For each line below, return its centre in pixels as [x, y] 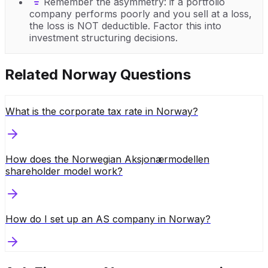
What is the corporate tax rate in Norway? [102, 111]
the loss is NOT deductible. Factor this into [125, 25]
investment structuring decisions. [103, 37]
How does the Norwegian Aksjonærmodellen [107, 159]
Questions [154, 74]
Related [33, 74]
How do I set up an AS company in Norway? [108, 219]
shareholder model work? [64, 171]
